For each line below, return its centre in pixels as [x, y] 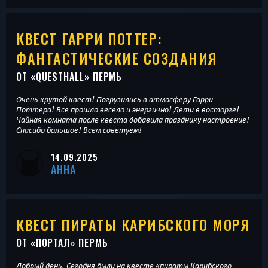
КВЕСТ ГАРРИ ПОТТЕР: [89, 38]
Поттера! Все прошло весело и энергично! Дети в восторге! [128, 109]
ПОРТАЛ [53, 243]
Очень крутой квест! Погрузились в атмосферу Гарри [115, 99]
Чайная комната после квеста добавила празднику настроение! [133, 119]
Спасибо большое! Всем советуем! [79, 130]
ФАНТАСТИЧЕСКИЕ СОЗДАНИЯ [117, 58]
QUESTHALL [60, 76]
